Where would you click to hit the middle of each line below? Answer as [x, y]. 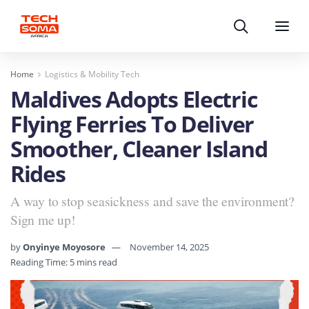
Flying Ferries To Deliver [132, 124]
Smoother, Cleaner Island [139, 149]
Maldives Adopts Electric [134, 99]
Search [255, 29]
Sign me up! [43, 219]
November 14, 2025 [169, 247]
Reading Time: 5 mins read [64, 262]
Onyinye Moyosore [64, 247]
